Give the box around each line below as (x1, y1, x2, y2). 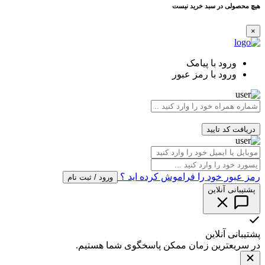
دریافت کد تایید (206, 125, 256, 134)
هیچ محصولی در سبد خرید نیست (172, 2, 260, 10)
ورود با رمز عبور (172, 69, 237, 80)
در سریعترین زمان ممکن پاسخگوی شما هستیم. (76, 240, 260, 251)
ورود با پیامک (186, 58, 237, 69)
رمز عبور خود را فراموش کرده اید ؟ (118, 172, 260, 182)
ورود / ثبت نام (67, 173, 113, 182)
